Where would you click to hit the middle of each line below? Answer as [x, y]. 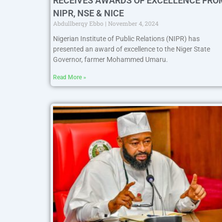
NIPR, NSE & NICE [88, 13]
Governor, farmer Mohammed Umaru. [111, 59]
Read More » [70, 77]
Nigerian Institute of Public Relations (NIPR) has [126, 38]
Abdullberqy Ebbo [79, 23]
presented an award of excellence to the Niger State [132, 49]
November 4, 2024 [133, 23]
